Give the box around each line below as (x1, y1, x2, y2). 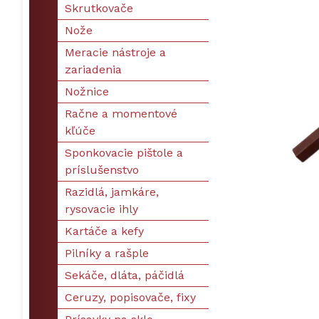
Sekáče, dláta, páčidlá (65, 268, 184, 282)
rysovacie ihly (65, 202, 138, 216)
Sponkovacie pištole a (65, 146, 183, 159)
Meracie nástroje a (65, 46, 166, 59)
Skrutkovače (65, 1, 133, 15)
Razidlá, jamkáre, (65, 185, 159, 199)
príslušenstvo (65, 163, 139, 177)
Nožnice (65, 85, 109, 98)
